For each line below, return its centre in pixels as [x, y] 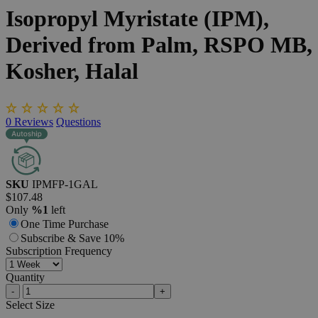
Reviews [34, 121]
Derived [44, 45]
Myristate [151, 19]
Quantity [25, 277]
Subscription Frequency [59, 251]
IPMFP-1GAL [65, 184]
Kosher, [43, 71]
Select [19, 305]
